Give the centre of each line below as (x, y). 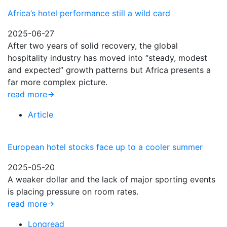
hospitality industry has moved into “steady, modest (107, 58)
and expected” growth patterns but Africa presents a (109, 70)
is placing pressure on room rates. (73, 192)
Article (41, 115)
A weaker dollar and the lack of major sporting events (111, 179)
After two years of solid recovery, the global (93, 46)
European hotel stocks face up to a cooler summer (105, 147)
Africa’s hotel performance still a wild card (89, 13)
